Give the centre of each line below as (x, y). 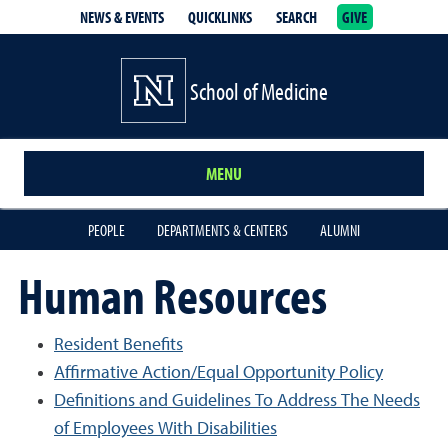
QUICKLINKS (219, 17)
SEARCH (296, 17)
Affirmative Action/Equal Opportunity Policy (218, 373)
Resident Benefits (118, 345)
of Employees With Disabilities (165, 429)
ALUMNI (340, 230)
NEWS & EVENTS (121, 17)
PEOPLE (106, 230)
